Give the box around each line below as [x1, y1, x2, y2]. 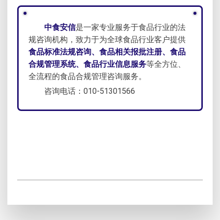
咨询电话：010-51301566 [44, 86, 135, 96]
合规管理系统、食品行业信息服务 [28, 59, 146, 69]
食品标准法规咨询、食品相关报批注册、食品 [28, 47, 186, 57]
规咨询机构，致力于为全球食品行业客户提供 [28, 35, 186, 45]
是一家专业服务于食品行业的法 [76, 23, 186, 32]
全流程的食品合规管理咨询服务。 [28, 72, 146, 82]
